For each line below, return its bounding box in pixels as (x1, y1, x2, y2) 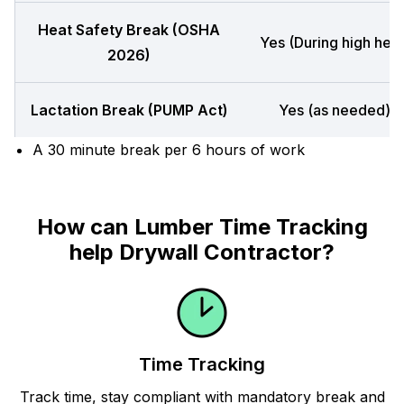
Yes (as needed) (279, 101, 390, 119)
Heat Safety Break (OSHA (38, 21, 220, 39)
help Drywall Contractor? (69, 239, 335, 265)
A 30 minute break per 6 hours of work (32, 141, 305, 159)
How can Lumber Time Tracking (36, 214, 368, 240)
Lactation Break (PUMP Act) (30, 101, 228, 119)
